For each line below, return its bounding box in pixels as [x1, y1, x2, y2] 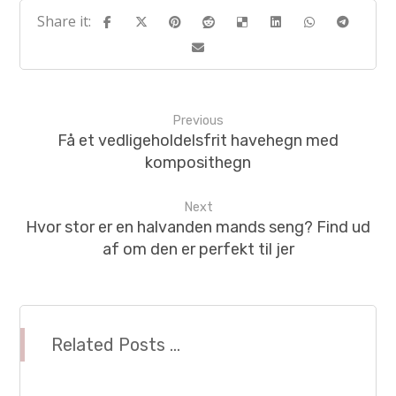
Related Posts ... [51, 333, 181, 355]
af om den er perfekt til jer [102, 239, 294, 259]
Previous [172, 112, 224, 128]
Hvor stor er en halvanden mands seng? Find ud [26, 217, 370, 237]
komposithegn [145, 152, 251, 172]
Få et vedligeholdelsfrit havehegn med [57, 130, 339, 150]
